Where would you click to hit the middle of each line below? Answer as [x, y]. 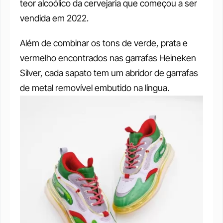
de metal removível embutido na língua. [96, 88]
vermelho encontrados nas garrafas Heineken [108, 58]
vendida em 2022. [55, 18]
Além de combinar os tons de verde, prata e [104, 43]
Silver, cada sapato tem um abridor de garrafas [109, 73]
